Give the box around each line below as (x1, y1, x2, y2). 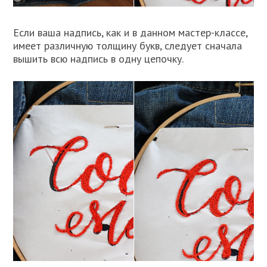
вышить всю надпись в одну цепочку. (13, 51, 184, 66)
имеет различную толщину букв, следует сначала (13, 38, 243, 52)
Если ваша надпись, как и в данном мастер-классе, (13, 25, 248, 39)
